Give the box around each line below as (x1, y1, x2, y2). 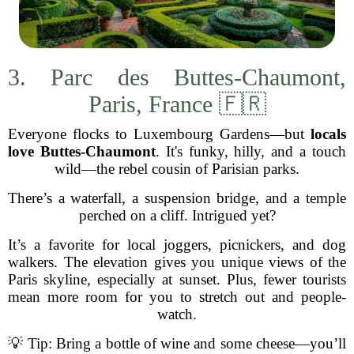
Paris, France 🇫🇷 (88, 91, 266, 117)
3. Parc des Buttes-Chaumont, (8, 64, 346, 90)
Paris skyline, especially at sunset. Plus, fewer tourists (8, 271, 346, 288)
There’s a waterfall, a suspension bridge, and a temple (8, 190, 346, 206)
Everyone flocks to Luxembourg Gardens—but (8, 126, 311, 142)
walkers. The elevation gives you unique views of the (8, 254, 346, 270)
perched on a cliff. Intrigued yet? (78, 207, 276, 224)
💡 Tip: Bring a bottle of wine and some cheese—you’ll (8, 335, 346, 352)
